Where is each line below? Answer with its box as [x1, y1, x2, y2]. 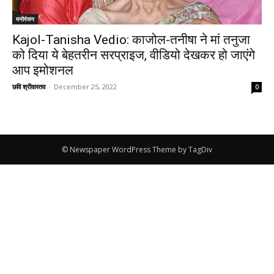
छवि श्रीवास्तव [12, 81, 45, 91]
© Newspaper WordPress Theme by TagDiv [62, 144, 212, 155]
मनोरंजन [16, 14, 34, 23]
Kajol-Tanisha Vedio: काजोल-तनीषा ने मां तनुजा [12, 32, 250, 47]
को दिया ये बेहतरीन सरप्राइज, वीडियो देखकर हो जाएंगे [12, 47, 255, 62]
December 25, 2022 [54, 81, 117, 91]
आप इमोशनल [12, 62, 73, 78]
